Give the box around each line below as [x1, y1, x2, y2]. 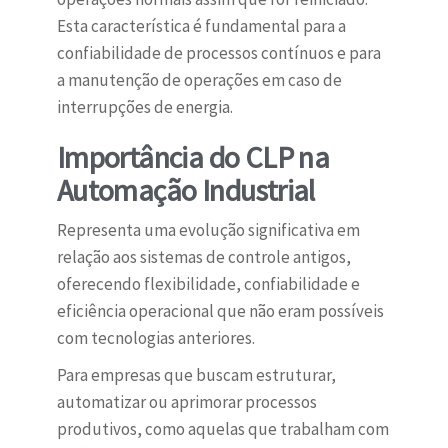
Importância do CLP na [56, 138, 330, 177]
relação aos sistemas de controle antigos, [56, 246, 351, 269]
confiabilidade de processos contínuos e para [56, 42, 381, 65]
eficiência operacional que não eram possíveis [56, 300, 384, 323]
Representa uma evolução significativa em [56, 219, 360, 242]
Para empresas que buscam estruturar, [56, 364, 336, 387]
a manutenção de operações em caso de [56, 69, 342, 92]
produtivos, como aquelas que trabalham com [56, 418, 389, 441]
